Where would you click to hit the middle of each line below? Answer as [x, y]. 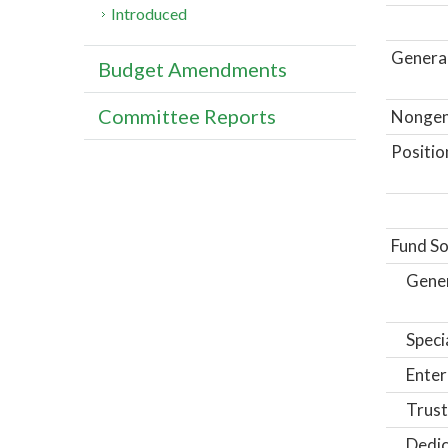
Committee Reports [187, 116]
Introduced [149, 14]
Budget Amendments [192, 69]
